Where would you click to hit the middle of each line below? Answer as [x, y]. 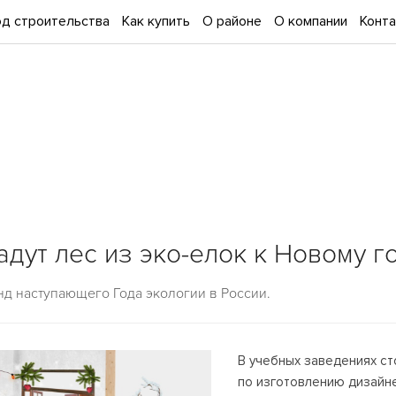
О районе [232, 21]
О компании [311, 21]
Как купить [156, 21]
